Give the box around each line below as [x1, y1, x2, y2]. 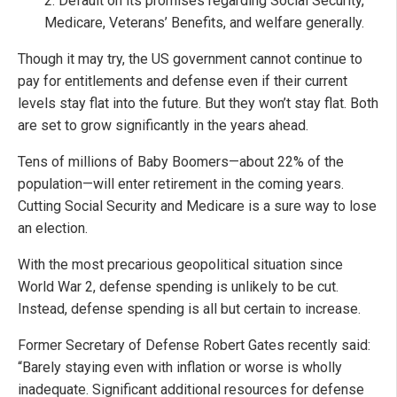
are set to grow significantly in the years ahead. [18, 117, 308, 135]
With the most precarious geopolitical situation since [18, 256, 343, 274]
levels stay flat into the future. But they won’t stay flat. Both [18, 95, 378, 113]
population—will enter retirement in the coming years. [18, 175, 344, 193]
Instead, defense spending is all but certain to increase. [18, 300, 361, 318]
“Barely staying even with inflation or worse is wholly [18, 359, 342, 377]
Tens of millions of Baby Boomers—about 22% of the [18, 153, 344, 171]
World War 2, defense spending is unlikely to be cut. [18, 278, 339, 296]
